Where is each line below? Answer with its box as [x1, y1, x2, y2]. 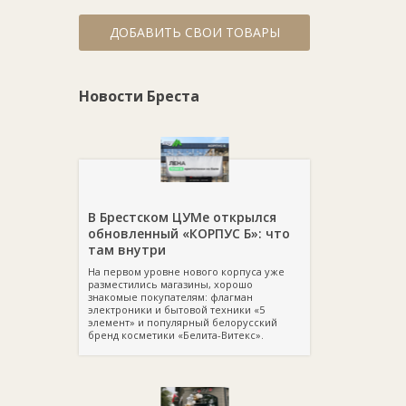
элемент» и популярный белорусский [88, 315, 277, 329]
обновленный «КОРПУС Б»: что [88, 225, 290, 242]
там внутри [88, 241, 166, 258]
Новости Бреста [79, 86, 199, 106]
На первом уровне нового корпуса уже [88, 265, 285, 278]
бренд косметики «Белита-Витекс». [88, 328, 264, 342]
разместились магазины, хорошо [88, 277, 253, 291]
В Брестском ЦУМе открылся [88, 208, 276, 226]
